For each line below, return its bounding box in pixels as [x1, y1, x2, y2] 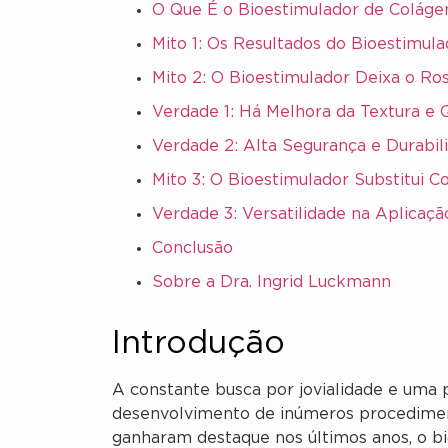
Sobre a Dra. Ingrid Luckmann [152, 275, 391, 290]
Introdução [112, 330, 285, 358]
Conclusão [152, 241, 233, 256]
